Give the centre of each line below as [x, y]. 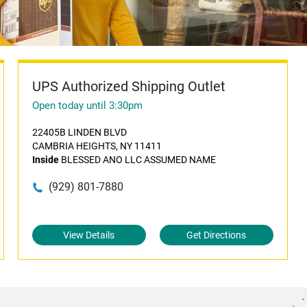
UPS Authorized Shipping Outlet [128, 86]
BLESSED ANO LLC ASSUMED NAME [137, 160]
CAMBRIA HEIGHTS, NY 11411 [97, 146]
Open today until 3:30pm [87, 106]
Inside [45, 160]
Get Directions [217, 235]
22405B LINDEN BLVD [79, 132]
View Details [89, 235]
